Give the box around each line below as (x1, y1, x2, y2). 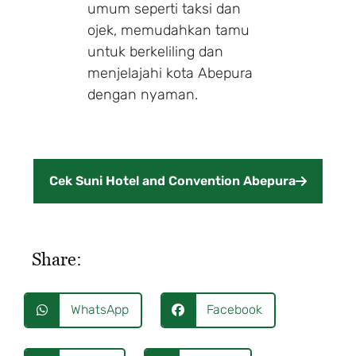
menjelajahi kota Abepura (87, 64, 253, 82)
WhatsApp (70, 302, 129, 318)
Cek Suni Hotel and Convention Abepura (49, 172, 296, 188)
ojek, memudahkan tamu (87, 21, 250, 39)
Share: (32, 249, 82, 269)
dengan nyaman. (87, 85, 198, 103)
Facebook (207, 302, 262, 318)
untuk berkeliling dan (87, 42, 223, 60)
